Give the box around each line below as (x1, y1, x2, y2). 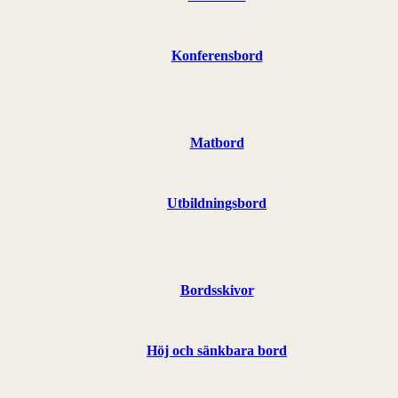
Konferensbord (171, 47, 263, 63)
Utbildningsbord (167, 195, 267, 211)
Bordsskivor (179, 282, 254, 298)
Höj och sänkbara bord (147, 342, 287, 358)
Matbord (189, 134, 244, 150)
